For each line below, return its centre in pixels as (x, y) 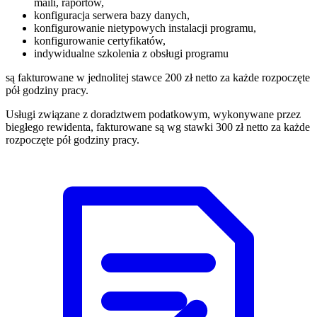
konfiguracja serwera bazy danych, (112, 15)
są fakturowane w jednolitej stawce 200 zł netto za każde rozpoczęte (158, 77)
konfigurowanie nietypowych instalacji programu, (145, 28)
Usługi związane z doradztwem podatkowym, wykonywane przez (153, 114)
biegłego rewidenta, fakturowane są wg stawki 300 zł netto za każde (158, 127)
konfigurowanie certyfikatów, (100, 40)
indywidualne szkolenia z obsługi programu (131, 53)
